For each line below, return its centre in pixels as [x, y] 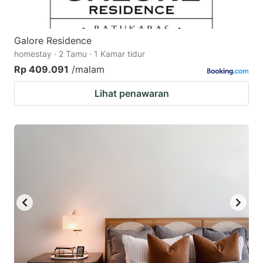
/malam [88, 69]
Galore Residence [53, 40]
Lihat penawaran [131, 93]
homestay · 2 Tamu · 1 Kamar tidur [80, 53]
